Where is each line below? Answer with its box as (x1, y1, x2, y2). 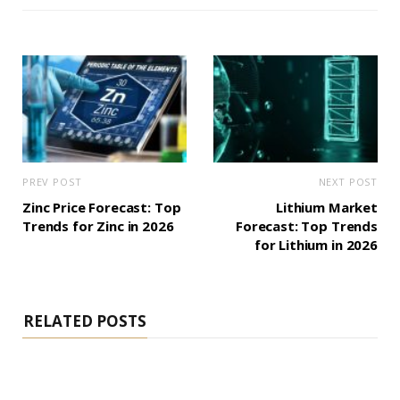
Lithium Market (276, 198, 378, 217)
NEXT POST (318, 175, 378, 189)
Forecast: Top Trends (236, 217, 378, 236)
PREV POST (22, 175, 82, 189)
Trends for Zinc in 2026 (22, 217, 174, 236)
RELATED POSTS (23, 311, 146, 332)
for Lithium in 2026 (254, 236, 378, 254)
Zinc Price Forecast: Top (22, 198, 181, 217)
